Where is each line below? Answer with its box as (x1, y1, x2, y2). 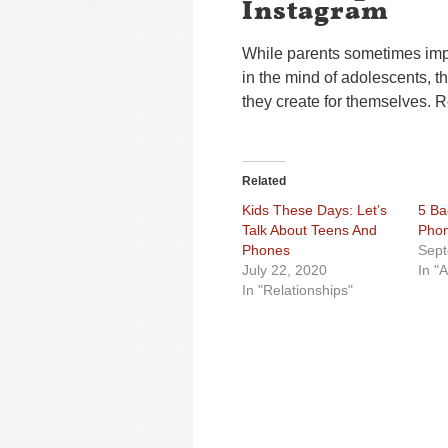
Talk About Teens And (242, 222, 377, 238)
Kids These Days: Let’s (242, 202, 387, 218)
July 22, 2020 (242, 262, 327, 278)
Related (242, 174, 286, 188)
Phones (242, 242, 290, 258)
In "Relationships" (242, 282, 353, 298)
